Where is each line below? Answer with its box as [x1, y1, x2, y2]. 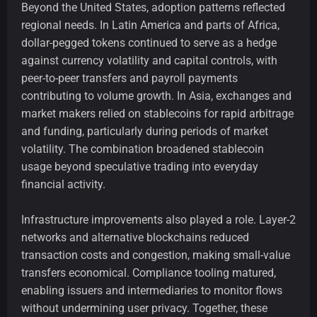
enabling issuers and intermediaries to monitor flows [21, 284, 282, 298]
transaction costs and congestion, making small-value [21, 248, 290, 263]
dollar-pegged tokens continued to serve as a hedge [21, 36, 277, 50]
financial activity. [21, 178, 105, 192]
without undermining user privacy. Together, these [21, 301, 267, 316]
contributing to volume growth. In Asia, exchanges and [21, 89, 292, 103]
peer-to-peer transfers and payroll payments [21, 71, 238, 86]
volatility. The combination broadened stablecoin [21, 142, 264, 156]
